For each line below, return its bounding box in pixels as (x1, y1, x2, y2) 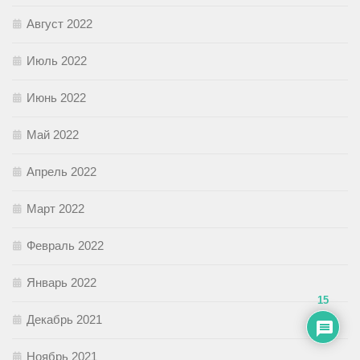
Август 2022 (27, 17, 92, 31)
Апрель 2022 (27, 165, 96, 179)
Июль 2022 (27, 54, 87, 68)
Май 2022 (27, 128, 79, 142)
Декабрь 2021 (27, 313, 102, 327)
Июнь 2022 (27, 91, 86, 105)
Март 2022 (27, 202, 84, 216)
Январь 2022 (27, 276, 96, 290)
